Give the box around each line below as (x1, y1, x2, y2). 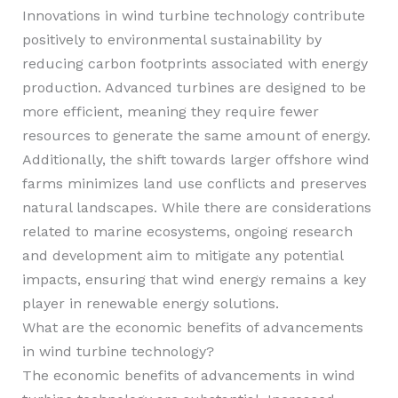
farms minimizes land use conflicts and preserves (21, 175, 367, 192)
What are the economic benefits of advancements (21, 319, 363, 336)
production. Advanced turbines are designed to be (21, 79, 366, 96)
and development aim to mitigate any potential (21, 247, 343, 264)
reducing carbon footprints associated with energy (21, 55, 368, 72)
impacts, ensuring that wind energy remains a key (21, 271, 366, 288)
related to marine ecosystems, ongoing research (21, 223, 353, 240)
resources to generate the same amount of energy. (21, 127, 370, 144)
